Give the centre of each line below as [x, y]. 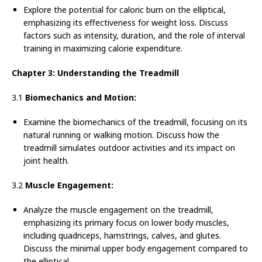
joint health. [46, 161]
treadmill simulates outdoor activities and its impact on [129, 148]
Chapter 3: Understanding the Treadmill [95, 73]
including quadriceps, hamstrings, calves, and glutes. [122, 236]
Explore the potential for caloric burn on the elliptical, [125, 10]
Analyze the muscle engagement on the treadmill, [118, 210]
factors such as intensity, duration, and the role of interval [134, 36]
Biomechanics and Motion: [81, 98]
